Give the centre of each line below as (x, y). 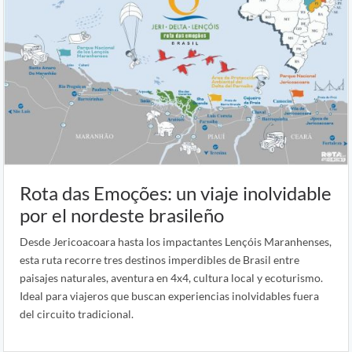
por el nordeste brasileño (122, 214)
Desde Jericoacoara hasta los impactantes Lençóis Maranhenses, (176, 241)
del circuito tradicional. (77, 313)
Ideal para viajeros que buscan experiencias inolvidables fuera (169, 295)
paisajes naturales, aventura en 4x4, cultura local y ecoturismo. (171, 277)
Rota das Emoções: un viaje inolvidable (176, 192)
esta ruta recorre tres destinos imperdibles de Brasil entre (159, 259)
